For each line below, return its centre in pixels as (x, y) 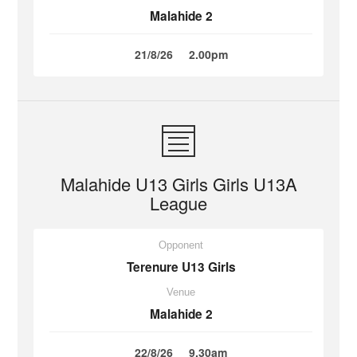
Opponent (181, 245)
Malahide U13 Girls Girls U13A (178, 184)
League (178, 203)
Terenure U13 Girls (181, 267)
